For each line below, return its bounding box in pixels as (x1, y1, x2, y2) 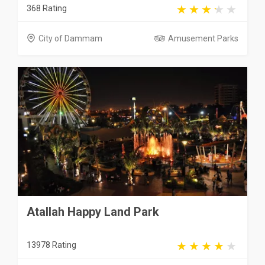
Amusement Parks (168, 33, 238, 43)
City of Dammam (38, 33, 102, 43)
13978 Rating (27, 240, 76, 250)
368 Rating (27, 3, 67, 13)
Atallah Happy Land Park (27, 205, 159, 219)
